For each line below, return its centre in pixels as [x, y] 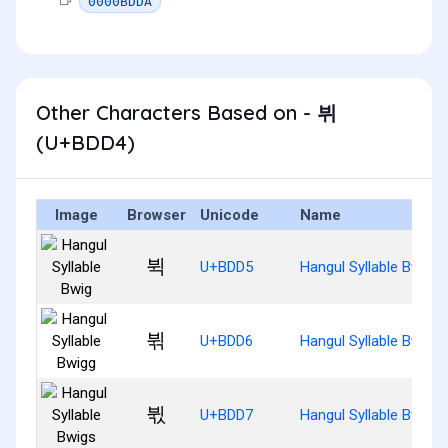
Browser [156, 214]
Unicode [229, 214]
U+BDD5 [226, 266]
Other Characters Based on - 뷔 [186, 112]
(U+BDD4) [85, 142]
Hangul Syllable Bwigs [370, 414]
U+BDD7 [226, 414]
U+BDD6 [226, 340]
